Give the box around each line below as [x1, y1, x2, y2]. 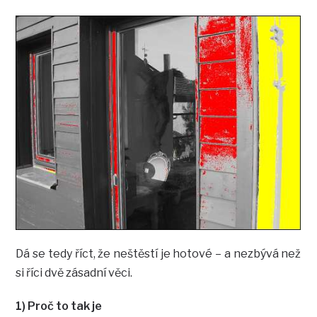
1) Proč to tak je [16, 299, 103, 313]
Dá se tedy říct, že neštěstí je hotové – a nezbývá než [16, 246, 301, 260]
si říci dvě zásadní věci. [16, 265, 133, 279]
